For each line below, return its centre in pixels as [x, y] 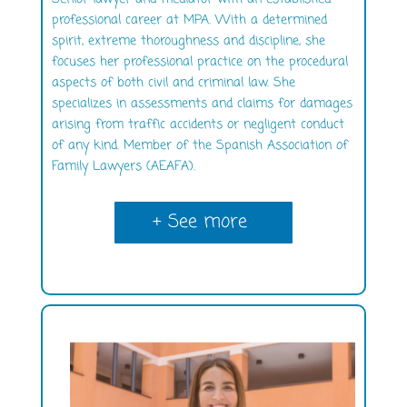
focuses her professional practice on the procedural [199, 62]
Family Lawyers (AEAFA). [123, 166]
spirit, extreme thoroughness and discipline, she [188, 41]
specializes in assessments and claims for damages [202, 104]
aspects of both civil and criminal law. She [173, 83]
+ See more [199, 222]
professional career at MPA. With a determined [189, 20]
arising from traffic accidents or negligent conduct [198, 124]
